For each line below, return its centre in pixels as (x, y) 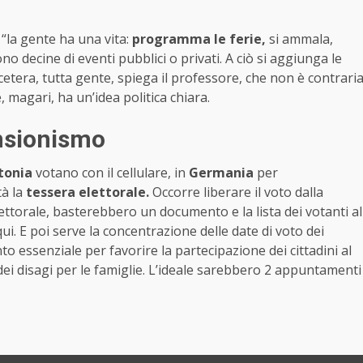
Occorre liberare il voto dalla (236, 192)
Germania (221, 173)
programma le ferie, (199, 39)
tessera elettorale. (86, 192)
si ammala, (299, 39)
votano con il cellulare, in (111, 173)
